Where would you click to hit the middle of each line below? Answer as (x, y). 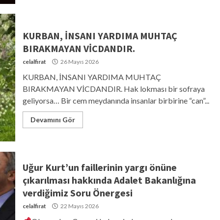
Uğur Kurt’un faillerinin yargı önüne (99, 167)
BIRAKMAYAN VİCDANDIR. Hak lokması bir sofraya (113, 88)
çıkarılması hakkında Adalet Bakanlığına (109, 180)
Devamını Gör (53, 119)
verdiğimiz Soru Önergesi (77, 192)
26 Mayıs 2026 (79, 61)
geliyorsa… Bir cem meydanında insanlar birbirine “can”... (116, 100)
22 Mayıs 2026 (79, 206)
